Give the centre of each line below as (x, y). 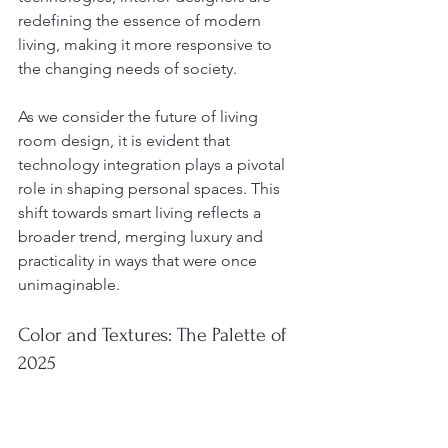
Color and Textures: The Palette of (155, 334)
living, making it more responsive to (147, 44)
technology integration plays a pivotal (153, 164)
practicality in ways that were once (139, 260)
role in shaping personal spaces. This (151, 188)
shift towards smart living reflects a (141, 212)
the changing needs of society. (127, 68)
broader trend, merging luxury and (142, 236)
